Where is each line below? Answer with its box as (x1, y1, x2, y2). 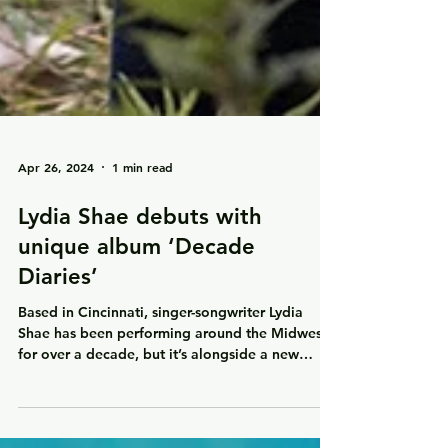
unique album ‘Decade (18, 273, 255, 300)
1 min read (112, 199, 173, 215)
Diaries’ (18, 303, 98, 330)
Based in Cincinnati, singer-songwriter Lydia (18, 343, 303, 361)
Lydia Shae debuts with (18, 243, 262, 270)
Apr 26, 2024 (18, 199, 94, 215)
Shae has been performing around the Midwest (18, 364, 327, 382)
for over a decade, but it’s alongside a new (18, 385, 299, 403)
